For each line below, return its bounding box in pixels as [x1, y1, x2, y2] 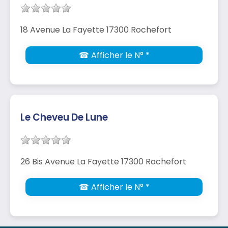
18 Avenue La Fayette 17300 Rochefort [20, 23, 172, 36]
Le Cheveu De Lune [20, 110, 108, 124]
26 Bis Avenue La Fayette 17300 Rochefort [20, 155, 186, 167]
